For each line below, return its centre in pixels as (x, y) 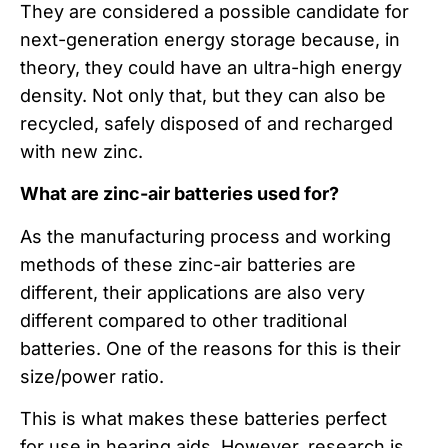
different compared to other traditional (183, 320)
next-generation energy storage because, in (210, 39)
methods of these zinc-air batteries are (188, 264)
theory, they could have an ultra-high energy (211, 67)
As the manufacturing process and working (205, 236)
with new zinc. (81, 151)
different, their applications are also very (192, 292)
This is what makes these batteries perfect (203, 419)
